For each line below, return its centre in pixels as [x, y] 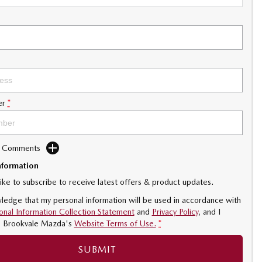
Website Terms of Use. [115, 223]
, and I [209, 212]
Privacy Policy [175, 212]
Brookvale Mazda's [37, 223]
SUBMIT [97, 249]
